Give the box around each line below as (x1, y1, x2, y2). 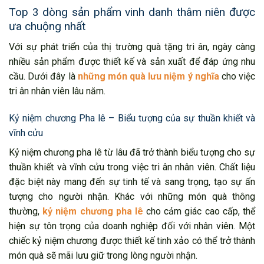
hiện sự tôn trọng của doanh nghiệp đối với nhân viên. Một (9, 220, 255, 232)
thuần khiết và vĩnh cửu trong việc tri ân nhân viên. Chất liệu (9, 161, 255, 173)
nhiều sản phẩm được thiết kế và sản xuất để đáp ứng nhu (9, 55, 255, 67)
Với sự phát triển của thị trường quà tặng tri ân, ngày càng (9, 41, 255, 52)
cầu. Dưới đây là (9, 70, 78, 82)
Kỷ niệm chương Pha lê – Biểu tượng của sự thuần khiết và (9, 112, 255, 124)
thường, (9, 205, 43, 217)
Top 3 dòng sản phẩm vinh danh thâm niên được (9, 5, 255, 19)
